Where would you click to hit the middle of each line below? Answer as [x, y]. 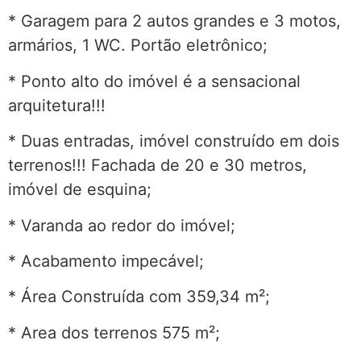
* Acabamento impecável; [106, 261]
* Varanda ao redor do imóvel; [122, 225]
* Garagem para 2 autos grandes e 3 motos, [174, 21]
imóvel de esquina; [80, 190]
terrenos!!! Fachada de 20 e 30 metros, [158, 166]
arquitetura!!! [57, 105]
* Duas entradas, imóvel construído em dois [174, 141]
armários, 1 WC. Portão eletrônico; [138, 46]
